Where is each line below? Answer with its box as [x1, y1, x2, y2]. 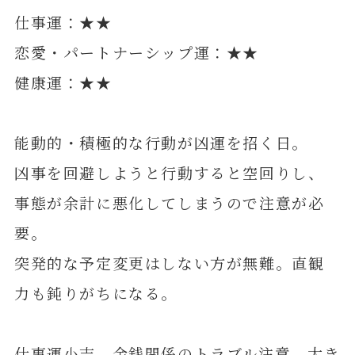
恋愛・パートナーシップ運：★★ [13, 40, 260, 63]
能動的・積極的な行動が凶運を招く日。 [13, 131, 308, 153]
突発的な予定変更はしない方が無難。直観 [13, 251, 325, 273]
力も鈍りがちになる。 [13, 281, 178, 303]
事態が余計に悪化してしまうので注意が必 [13, 191, 325, 213]
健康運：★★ [13, 71, 113, 93]
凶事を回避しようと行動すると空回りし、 [13, 161, 325, 183]
